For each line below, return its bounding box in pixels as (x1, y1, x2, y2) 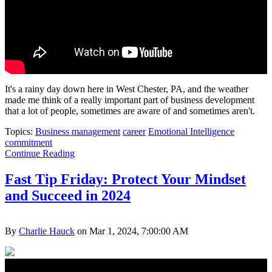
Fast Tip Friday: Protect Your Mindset (5, 171, 246, 187)
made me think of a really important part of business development (5, 94, 254, 105)
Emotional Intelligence (148, 126, 234, 137)
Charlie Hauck (19, 225, 75, 236)
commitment (5, 137, 52, 148)
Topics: (5, 126, 35, 137)
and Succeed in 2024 (5, 187, 131, 203)
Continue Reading (5, 148, 75, 158)
